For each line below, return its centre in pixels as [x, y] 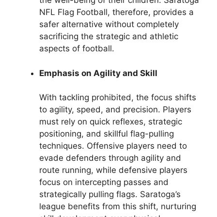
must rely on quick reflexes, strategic [111, 122]
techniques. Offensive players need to [113, 146]
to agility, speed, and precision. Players [115, 110]
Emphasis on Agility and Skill [98, 73]
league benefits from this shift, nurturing [118, 207]
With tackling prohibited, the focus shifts [118, 98]
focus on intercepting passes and [104, 182]
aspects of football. [77, 49]
